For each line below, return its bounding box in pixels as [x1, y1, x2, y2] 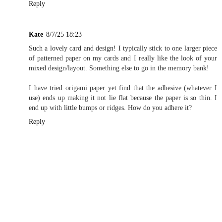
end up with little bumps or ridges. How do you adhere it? [29, 103, 192, 111]
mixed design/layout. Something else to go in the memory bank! [29, 63, 209, 72]
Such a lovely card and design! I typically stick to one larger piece [29, 44, 217, 52]
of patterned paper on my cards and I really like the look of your [29, 54, 217, 62]
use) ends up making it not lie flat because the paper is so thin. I [29, 93, 217, 102]
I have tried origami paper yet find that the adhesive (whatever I [29, 83, 217, 92]
